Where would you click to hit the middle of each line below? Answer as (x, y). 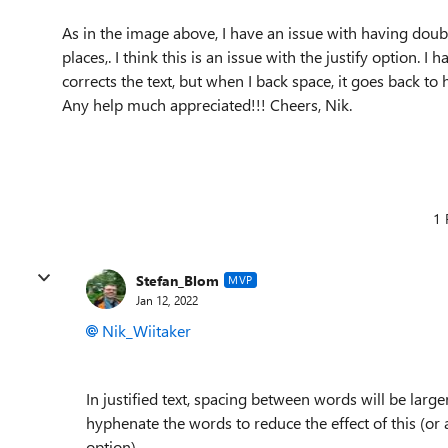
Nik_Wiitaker (146, 330)
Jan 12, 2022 (167, 299)
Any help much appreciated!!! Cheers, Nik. (209, 104)
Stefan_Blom (177, 280)
